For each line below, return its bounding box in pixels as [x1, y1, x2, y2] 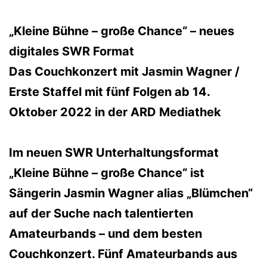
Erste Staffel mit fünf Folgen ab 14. [9, 84, 210, 99]
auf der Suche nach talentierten [9, 206, 193, 221]
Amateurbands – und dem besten [9, 226, 202, 241]
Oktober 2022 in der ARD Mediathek [9, 104, 221, 119]
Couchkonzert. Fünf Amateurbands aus [9, 246, 237, 261]
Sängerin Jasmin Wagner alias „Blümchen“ [9, 185, 253, 200]
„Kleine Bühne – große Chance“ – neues [9, 23, 234, 38]
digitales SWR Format [9, 44, 134, 58]
